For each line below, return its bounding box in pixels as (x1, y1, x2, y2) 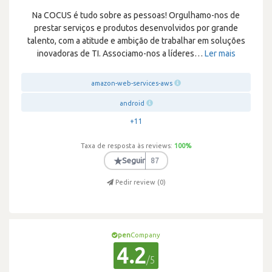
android (119, 100, 144, 107)
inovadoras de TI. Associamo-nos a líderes (36, 49, 194, 58)
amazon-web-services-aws (91, 80, 172, 87)
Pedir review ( (115, 178, 160, 186)
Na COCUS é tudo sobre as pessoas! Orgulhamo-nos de (32, 10, 240, 20)
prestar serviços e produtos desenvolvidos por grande (34, 23, 238, 33)
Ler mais (204, 49, 236, 58)
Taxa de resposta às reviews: (81, 142, 172, 149)
